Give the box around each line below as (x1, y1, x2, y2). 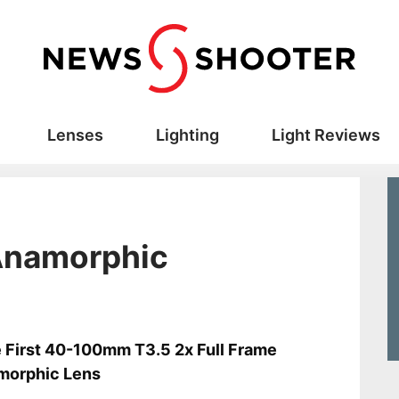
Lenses (46, 126, 103, 145)
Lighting (155, 126, 219, 145)
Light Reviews (271, 126, 380, 145)
